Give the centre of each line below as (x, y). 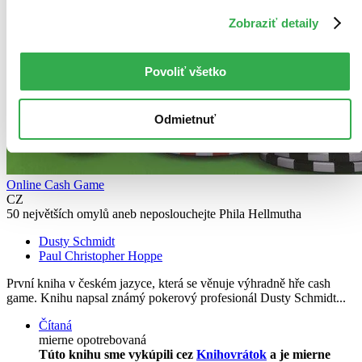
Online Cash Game (55, 185)
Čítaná (55, 326)
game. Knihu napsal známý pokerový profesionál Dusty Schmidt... (176, 298)
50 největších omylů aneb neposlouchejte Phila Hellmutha (154, 214)
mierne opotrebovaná (93, 340)
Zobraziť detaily (274, 23)
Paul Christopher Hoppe (101, 256)
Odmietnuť (185, 119)
